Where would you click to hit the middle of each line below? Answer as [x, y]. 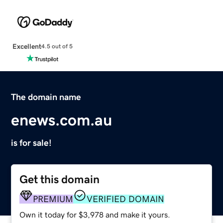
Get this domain [60, 179]
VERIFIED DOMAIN [126, 199]
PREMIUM [53, 199]
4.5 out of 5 [57, 47]
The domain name [46, 97]
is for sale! [32, 143]
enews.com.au [62, 120]
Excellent [27, 46]
